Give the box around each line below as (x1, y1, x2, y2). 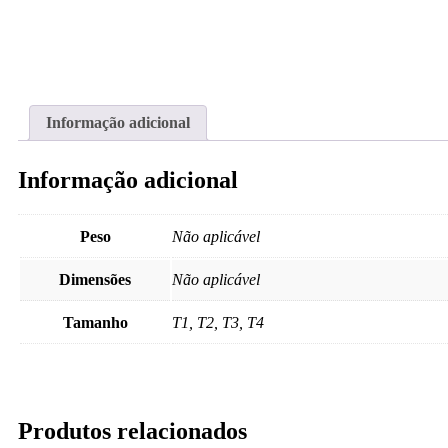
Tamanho (62, 313, 128, 331)
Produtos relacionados (18, 417, 247, 444)
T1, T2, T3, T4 (172, 313, 264, 331)
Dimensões (59, 270, 131, 288)
